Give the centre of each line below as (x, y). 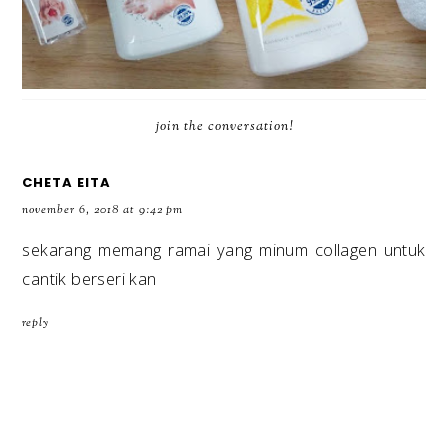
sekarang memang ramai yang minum (168, 250)
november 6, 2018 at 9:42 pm (103, 210)
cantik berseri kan (89, 279)
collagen (345, 250)
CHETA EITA (67, 183)
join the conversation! (224, 127)
